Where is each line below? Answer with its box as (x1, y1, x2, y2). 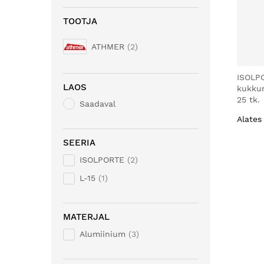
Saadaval (80, 99, 115, 108)
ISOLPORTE (80, 155, 124, 164)
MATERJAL (63, 212, 110, 222)
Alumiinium (80, 229, 126, 239)
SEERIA (63, 137, 95, 148)
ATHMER (91, 42, 124, 51)
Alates (237, 114, 262, 124)
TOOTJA (63, 16, 97, 27)
